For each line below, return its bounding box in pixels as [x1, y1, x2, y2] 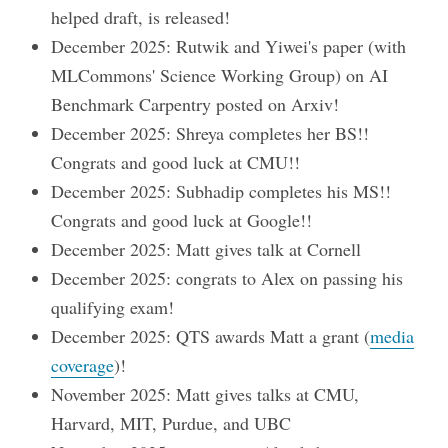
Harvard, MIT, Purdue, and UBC [51, 411, 292, 436]
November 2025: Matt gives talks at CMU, [51, 382, 360, 407]
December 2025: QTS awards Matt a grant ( [51, 324, 371, 349]
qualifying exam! [51, 295, 175, 320]
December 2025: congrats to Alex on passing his [51, 266, 404, 291]
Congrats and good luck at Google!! [51, 208, 313, 233]
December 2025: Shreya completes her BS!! [51, 121, 370, 146]
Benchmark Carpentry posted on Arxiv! [51, 92, 340, 117]
